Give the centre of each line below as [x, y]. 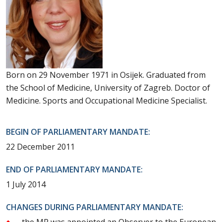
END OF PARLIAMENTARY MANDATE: [74, 169]
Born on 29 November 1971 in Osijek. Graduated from [106, 75]
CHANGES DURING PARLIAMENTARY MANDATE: [95, 207]
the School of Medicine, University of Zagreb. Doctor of [108, 87]
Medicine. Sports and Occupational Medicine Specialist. [107, 100]
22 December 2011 [40, 146]
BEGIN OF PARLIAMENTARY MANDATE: [78, 132]
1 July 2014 [26, 184]
